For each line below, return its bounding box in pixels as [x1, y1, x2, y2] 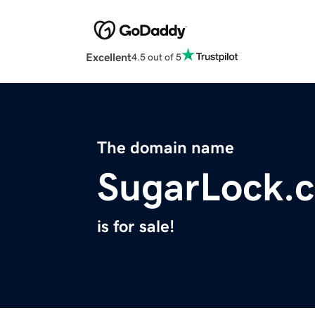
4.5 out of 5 [131, 51, 181, 62]
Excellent [86, 51, 131, 63]
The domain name [97, 139, 234, 157]
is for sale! [97, 218, 174, 236]
